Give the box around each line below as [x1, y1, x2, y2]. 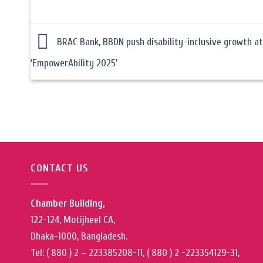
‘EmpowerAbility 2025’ [31, 57, 117, 70]
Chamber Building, [31, 197, 104, 210]
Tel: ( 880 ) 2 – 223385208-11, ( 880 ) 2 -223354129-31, [31, 246, 240, 259]
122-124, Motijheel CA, [31, 213, 115, 226]
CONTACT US [31, 161, 89, 174]
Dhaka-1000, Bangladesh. [31, 230, 127, 242]
